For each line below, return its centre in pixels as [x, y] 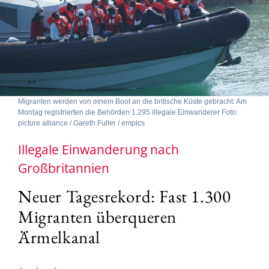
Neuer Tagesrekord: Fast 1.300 [125, 196]
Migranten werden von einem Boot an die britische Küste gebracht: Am [132, 101]
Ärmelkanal [59, 237]
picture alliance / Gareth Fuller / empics [81, 123]
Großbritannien [64, 168]
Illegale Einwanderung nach [98, 149]
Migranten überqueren [98, 216]
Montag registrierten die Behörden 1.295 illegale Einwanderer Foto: [128, 112]
